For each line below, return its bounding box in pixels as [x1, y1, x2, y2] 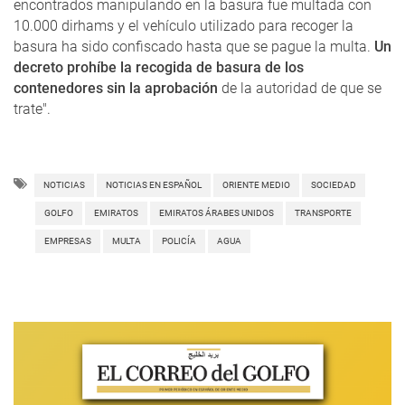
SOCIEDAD [311, 180, 356, 190]
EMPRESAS [44, 236, 91, 246]
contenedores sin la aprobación [14, 80, 218, 97]
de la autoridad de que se [218, 80, 381, 97]
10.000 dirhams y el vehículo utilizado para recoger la [14, 17, 353, 34]
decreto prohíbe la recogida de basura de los [14, 59, 304, 76]
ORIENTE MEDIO [222, 180, 290, 190]
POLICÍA [162, 236, 196, 246]
